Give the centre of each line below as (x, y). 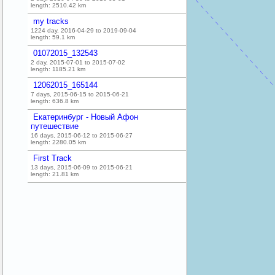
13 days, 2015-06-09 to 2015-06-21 (82, 167)
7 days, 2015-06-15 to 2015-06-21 (80, 94)
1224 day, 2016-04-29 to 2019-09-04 (83, 30)
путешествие (55, 126)
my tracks (51, 21)
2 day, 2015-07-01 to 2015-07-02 (78, 62)
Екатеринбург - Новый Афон (86, 117)
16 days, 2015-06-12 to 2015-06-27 (82, 135)
